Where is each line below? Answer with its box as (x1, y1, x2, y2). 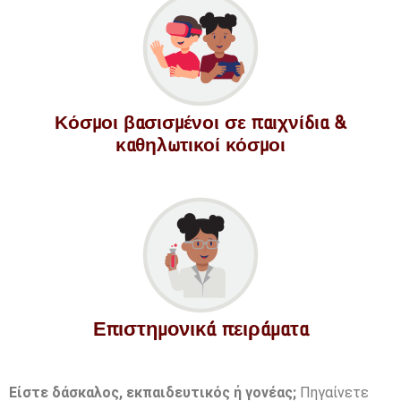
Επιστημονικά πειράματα (92, 316, 309, 341)
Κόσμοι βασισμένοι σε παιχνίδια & (55, 110, 346, 133)
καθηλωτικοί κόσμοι (115, 132, 286, 156)
